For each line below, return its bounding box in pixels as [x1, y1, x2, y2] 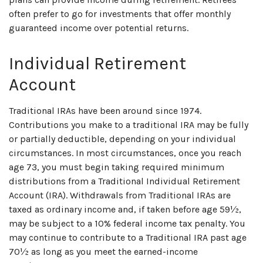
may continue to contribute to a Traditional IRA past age [9, 232, 247, 244]
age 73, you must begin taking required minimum [9, 161, 224, 173]
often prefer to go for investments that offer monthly [9, 8, 231, 20]
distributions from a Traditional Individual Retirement [9, 176, 240, 187]
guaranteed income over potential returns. [9, 22, 188, 34]
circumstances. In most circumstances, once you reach [9, 147, 241, 159]
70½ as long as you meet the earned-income [9, 246, 198, 258]
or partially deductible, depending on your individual [9, 133, 236, 145]
